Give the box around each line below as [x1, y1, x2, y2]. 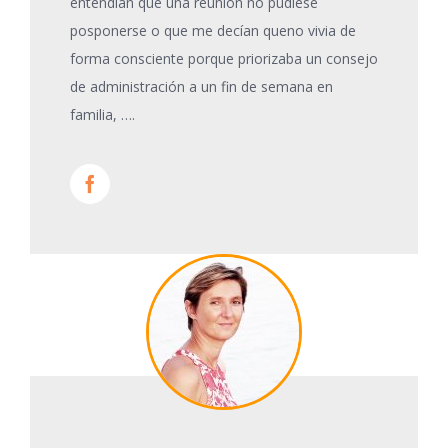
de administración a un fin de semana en [70, 76, 333, 96]
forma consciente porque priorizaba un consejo [70, 48, 378, 68]
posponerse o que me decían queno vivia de [70, 20, 356, 40]
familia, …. [70, 104, 135, 124]
